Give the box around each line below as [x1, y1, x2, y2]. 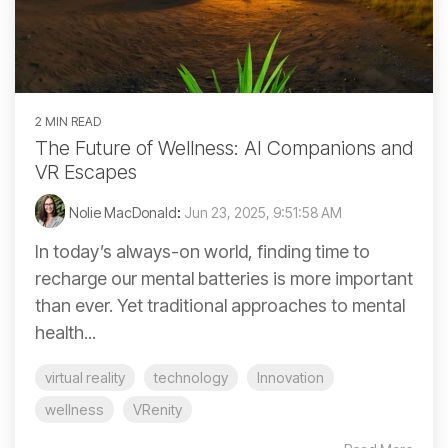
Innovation [257, 369, 324, 387]
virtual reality [45, 369, 125, 387]
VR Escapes [35, 160, 137, 185]
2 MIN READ [35, 114, 101, 130]
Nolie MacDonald [69, 204, 177, 222]
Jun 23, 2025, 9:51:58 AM [184, 204, 342, 222]
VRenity [133, 401, 182, 419]
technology [154, 369, 228, 387]
